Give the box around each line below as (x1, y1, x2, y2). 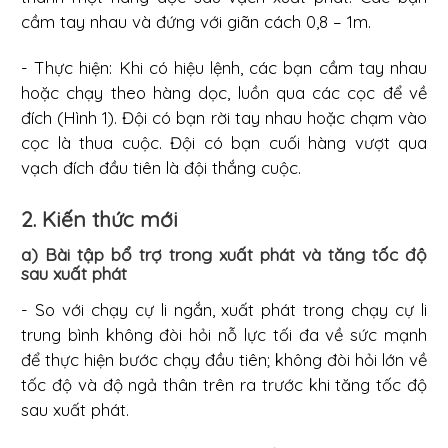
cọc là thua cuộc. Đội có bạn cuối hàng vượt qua (21, 131, 427, 153)
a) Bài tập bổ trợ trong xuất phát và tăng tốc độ (21, 242, 427, 265)
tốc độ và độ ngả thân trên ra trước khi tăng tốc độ (21, 373, 427, 395)
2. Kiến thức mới (21, 205, 178, 232)
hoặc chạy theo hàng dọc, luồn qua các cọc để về (21, 81, 427, 103)
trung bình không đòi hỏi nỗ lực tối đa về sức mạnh (21, 323, 427, 345)
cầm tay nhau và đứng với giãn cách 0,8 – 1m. (21, 10, 371, 32)
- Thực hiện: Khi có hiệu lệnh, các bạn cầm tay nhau (21, 56, 427, 78)
